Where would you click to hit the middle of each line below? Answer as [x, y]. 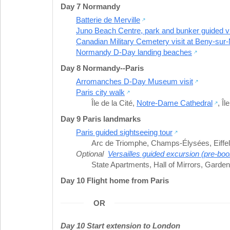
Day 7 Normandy [90, 6]
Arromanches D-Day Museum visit [135, 81]
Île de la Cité [112, 103]
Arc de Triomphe [119, 143]
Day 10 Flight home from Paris [115, 180]
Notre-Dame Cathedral [175, 103]
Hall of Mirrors [177, 164]
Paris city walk [100, 92]
